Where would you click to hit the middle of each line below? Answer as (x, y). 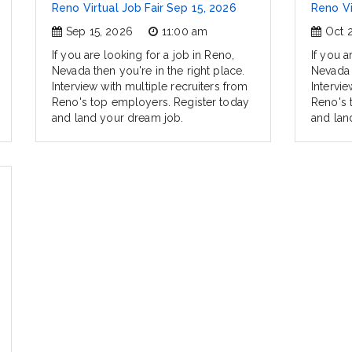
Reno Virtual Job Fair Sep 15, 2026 (144, 8)
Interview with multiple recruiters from (150, 87)
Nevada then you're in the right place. (148, 71)
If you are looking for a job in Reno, (143, 55)
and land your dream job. (118, 118)
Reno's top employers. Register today (151, 103)
